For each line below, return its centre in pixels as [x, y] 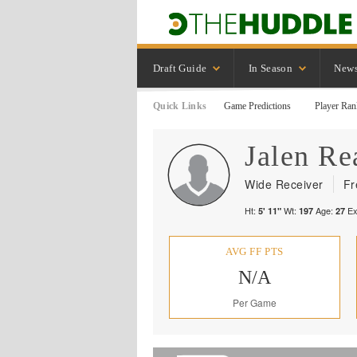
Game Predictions [258, 106]
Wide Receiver [284, 184]
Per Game [255, 302]
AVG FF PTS [255, 251]
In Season [271, 68]
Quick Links [180, 106]
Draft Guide [180, 68]
